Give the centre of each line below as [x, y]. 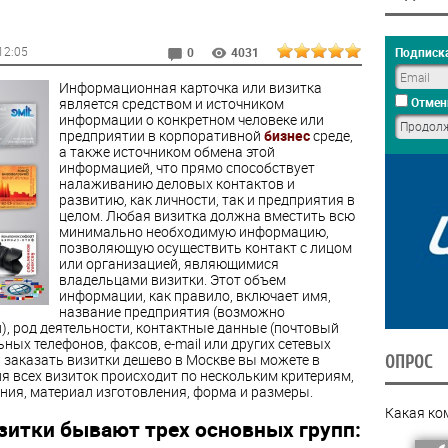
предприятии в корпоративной [161, 135]
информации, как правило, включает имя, [194, 295]
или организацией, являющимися [168, 263]
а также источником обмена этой [166, 151]
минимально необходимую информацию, [193, 231]
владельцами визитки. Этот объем [172, 279]
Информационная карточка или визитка [190, 87]
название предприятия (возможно [171, 311]
